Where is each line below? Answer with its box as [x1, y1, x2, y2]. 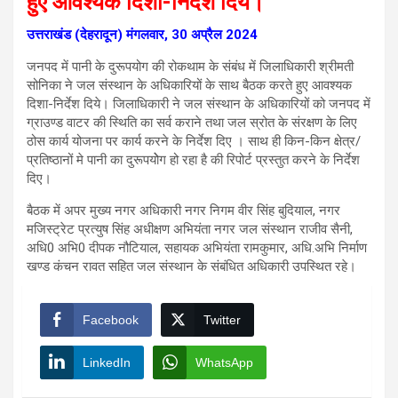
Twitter [203, 312, 241, 327]
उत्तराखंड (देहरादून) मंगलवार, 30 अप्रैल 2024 [27, 26, 258, 43]
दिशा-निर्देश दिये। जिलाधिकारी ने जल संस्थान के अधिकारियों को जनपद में [27, 95, 370, 112]
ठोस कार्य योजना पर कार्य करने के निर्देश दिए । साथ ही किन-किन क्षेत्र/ [27, 132, 361, 149]
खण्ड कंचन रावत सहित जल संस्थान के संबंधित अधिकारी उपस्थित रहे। [27, 258, 356, 275]
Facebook [83, 312, 139, 327]
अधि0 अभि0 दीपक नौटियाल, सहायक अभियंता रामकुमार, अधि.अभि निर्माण [27, 239, 367, 256]
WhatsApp [195, 354, 253, 370]
